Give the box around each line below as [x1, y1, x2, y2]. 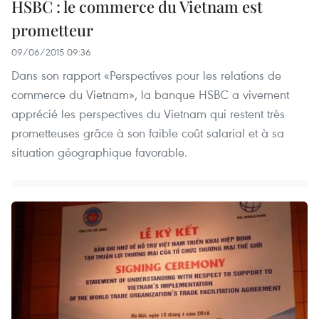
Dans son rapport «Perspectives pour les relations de [11, 67, 281, 84]
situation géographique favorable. [11, 144, 187, 161]
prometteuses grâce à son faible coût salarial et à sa [11, 125, 284, 142]
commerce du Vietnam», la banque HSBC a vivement [11, 86, 289, 103]
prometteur [11, 19, 93, 41]
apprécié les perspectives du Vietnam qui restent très [11, 105, 285, 122]
